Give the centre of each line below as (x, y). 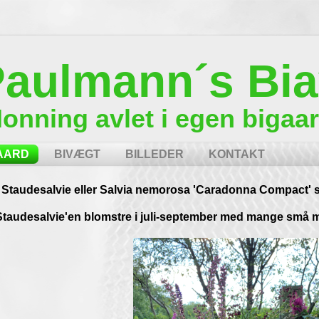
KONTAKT (237, 154)
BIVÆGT (77, 154)
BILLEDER (155, 154)
